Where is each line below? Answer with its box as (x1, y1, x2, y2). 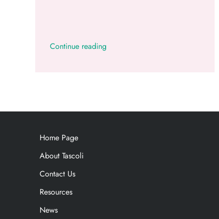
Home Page (39, 132, 78, 144)
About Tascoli (39, 150, 84, 162)
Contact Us (39, 168, 75, 180)
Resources (39, 186, 72, 198)
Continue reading (49, 41, 107, 52)
